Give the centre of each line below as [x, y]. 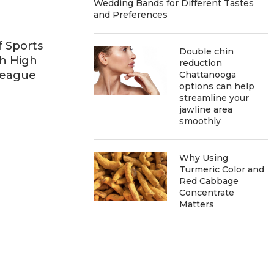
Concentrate [207, 193]
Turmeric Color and [222, 169]
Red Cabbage [209, 181]
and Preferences [131, 15]
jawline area [206, 109]
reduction [201, 63]
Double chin [207, 51]
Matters [197, 204]
